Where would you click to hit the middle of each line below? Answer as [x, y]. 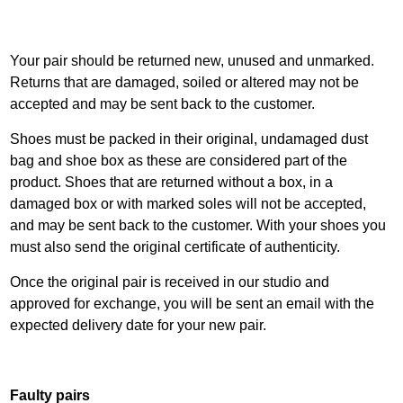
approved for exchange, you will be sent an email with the [193, 304]
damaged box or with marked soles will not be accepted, [188, 204]
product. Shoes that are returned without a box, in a [172, 182]
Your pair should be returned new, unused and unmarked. [193, 61]
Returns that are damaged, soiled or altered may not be [185, 82]
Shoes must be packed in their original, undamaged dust [189, 139]
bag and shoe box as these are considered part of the [179, 161]
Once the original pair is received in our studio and [170, 282]
